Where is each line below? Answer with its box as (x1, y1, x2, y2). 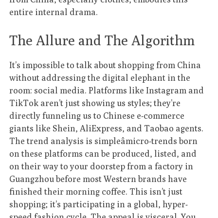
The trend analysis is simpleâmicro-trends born (9, 135, 198, 146)
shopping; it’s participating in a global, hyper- (9, 199, 188, 209)
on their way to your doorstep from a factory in (9, 161, 194, 171)
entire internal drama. (9, 7, 98, 18)
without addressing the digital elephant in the (9, 72, 191, 83)
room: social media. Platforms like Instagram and (9, 85, 204, 95)
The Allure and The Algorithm (9, 32, 195, 48)
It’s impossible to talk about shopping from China (9, 59, 201, 70)
